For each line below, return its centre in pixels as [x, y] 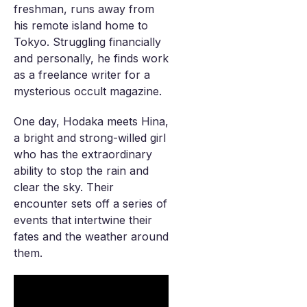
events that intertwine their [83, 220]
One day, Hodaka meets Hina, [91, 121]
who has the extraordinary [83, 154]
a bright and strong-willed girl [90, 138]
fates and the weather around [91, 236]
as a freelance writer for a [82, 75]
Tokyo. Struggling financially [87, 42]
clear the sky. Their [64, 187]
